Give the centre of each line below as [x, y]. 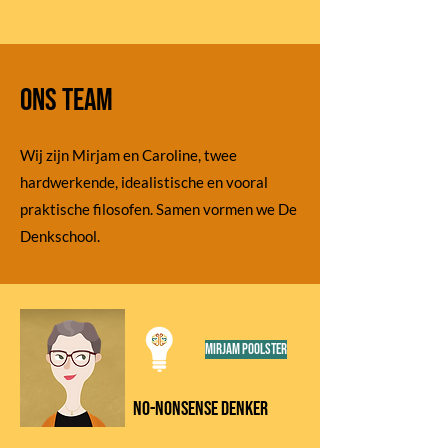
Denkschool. [60, 236]
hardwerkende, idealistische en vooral [144, 182]
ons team [66, 100]
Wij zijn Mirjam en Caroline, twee [128, 155]
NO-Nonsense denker [200, 409]
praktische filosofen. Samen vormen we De [158, 209]
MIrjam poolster [245, 349]
